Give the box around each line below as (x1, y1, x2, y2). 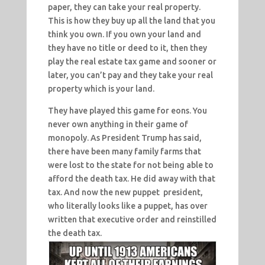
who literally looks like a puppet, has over (47, 201, 208, 211)
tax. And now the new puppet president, (47, 188, 203, 198)
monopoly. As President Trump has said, (47, 133, 202, 143)
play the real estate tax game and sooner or (47, 57, 216, 67)
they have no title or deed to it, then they (47, 43, 207, 53)
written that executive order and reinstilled (47, 215, 216, 225)
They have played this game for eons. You (47, 106, 207, 116)
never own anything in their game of (47, 119, 188, 130)
